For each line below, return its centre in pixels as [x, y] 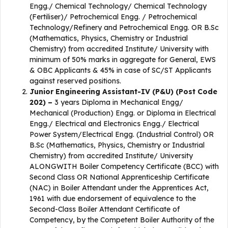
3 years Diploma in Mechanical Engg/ [118, 102]
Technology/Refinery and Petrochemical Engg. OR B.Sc [124, 27]
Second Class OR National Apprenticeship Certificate [119, 177]
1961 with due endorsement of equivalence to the [113, 198]
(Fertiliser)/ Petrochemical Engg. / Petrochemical [113, 17]
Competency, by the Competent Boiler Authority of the [122, 220]
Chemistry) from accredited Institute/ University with [119, 49]
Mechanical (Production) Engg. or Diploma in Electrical [123, 113]
